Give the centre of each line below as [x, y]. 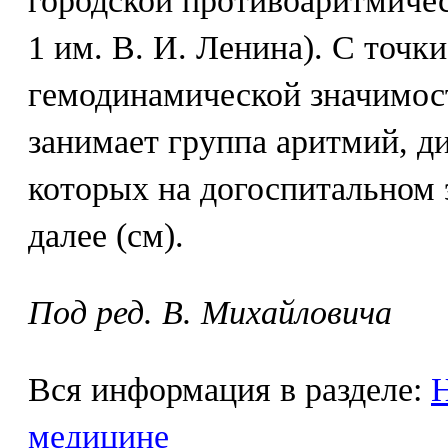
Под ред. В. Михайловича [210, 312]
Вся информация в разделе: [229, 389]
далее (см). [106, 235]
